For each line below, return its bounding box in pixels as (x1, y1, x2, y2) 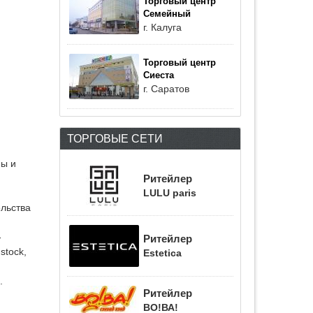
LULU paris (143, 188, 196, 198)
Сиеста (143, 71, 174, 80)
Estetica (143, 248, 182, 259)
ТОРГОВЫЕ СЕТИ (67, 132, 163, 145)
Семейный (143, 9, 191, 19)
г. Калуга (143, 22, 182, 33)
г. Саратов (143, 83, 189, 94)
